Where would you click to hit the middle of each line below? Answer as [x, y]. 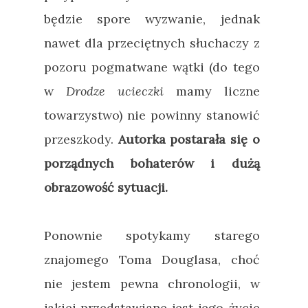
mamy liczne [211, 91]
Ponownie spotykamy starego [152, 235]
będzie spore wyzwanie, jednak [152, 19]
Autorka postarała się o [189, 139]
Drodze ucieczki [114, 91]
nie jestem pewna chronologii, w [152, 283]
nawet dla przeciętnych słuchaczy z [152, 43]
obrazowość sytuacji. [106, 187]
